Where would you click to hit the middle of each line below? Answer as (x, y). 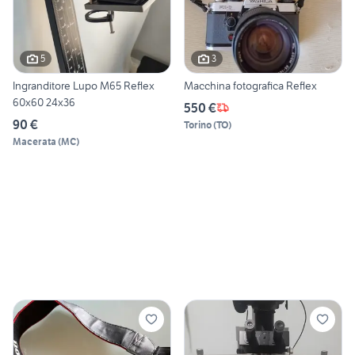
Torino (198, 124)
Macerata (34, 141)
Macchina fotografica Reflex (250, 85)
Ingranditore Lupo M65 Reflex (84, 85)
